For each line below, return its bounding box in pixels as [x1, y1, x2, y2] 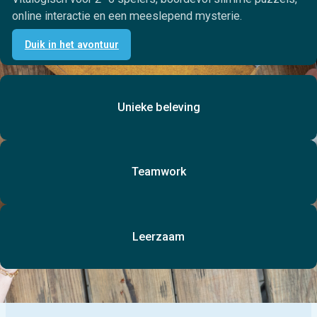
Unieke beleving [117, 100, 200, 114]
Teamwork [131, 165, 186, 179]
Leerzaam [132, 229, 185, 243]
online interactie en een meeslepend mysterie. [12, 8, 243, 23]
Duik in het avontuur [24, 39, 119, 50]
